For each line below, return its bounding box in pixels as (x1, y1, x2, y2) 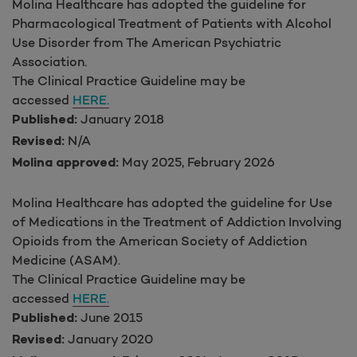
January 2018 (77, 110, 164, 127)
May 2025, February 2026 (119, 153, 275, 170)
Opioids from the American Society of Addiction (12, 232, 307, 249)
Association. (12, 53, 87, 69)
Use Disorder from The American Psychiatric (12, 33, 281, 50)
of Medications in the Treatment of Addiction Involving (12, 213, 342, 229)
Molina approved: (12, 155, 119, 171)
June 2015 (77, 308, 143, 325)
